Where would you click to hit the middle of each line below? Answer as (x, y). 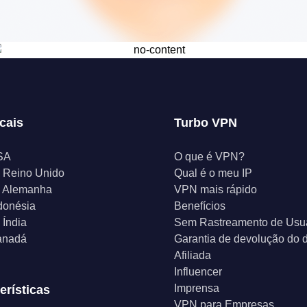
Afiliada (193, 255)
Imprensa (197, 288)
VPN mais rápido (216, 189)
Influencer (198, 272)
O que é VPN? (209, 157)
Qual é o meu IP (213, 173)
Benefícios (200, 206)
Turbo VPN (206, 123)
